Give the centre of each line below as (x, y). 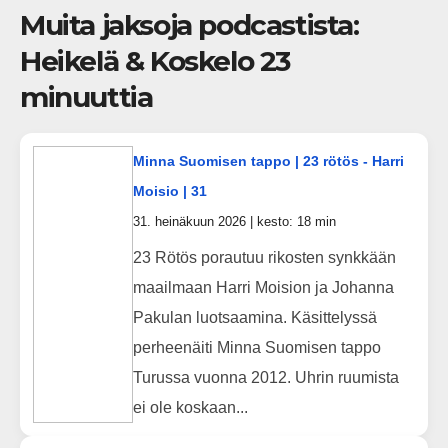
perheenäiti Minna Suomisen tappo (256, 348)
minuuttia (86, 96)
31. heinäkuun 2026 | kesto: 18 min (234, 221)
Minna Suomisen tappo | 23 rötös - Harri (268, 160)
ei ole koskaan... (190, 408)
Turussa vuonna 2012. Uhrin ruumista (265, 378)
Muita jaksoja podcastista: (189, 24)
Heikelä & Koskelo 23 (155, 60)
